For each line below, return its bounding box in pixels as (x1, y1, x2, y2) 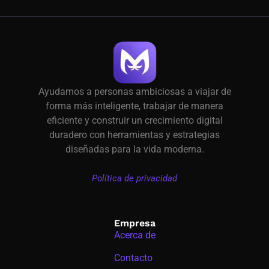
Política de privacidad (92, 173, 177, 184)
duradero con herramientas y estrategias (49, 129, 220, 141)
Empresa (113, 217, 156, 229)
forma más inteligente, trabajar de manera (46, 100, 223, 112)
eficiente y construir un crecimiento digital (46, 115, 223, 127)
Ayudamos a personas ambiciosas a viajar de (38, 86, 231, 98)
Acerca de (113, 229, 156, 241)
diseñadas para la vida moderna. (65, 144, 204, 156)
